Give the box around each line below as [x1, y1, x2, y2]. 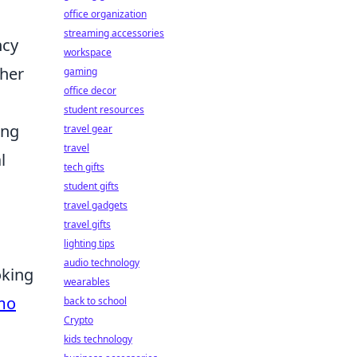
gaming [64, 65, 97, 78]
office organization [64, 7, 147, 21]
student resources [64, 103, 144, 116]
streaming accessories [64, 26, 164, 40]
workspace [64, 45, 112, 59]
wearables [64, 275, 110, 288]
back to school [64, 294, 127, 308]
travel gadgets [64, 198, 127, 212]
